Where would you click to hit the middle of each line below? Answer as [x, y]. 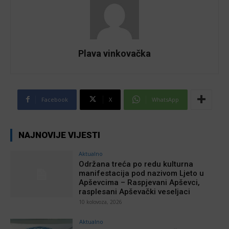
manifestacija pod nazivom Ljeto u [142, 173]
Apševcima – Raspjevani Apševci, [140, 182]
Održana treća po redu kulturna [136, 164]
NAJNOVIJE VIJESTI [59, 135]
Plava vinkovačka [114, 53]
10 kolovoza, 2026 [101, 202]
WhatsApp [165, 99]
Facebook [54, 99]
